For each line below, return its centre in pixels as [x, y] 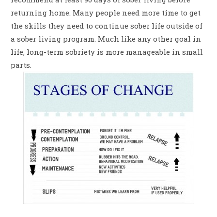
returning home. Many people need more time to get [106, 13]
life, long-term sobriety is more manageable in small [107, 52]
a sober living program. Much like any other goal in [106, 39]
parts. [21, 65]
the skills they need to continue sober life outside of [107, 26]
